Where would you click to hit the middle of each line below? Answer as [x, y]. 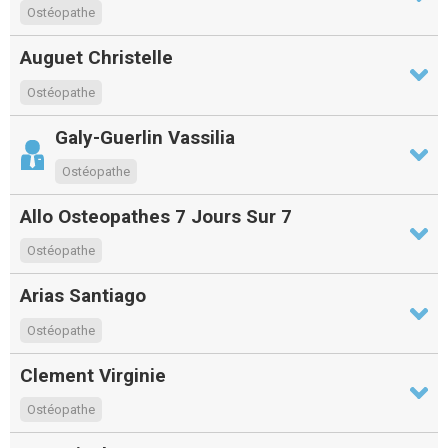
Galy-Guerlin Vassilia [145, 137]
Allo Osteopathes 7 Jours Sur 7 [156, 217]
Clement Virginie [93, 375]
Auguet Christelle [96, 58]
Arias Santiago [83, 296]
